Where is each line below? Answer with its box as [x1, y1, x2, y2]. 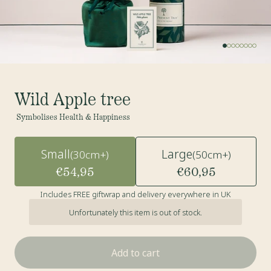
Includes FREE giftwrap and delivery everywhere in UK [41, 189, 230, 200]
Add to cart [111, 246, 160, 260]
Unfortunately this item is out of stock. [69, 206, 202, 218]
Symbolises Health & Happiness [16, 109, 130, 122]
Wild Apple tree [15, 84, 131, 110]
